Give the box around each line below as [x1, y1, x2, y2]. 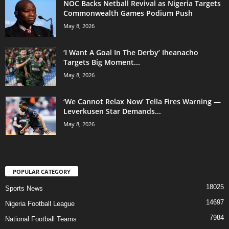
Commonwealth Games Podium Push [63, 8, 193, 18]
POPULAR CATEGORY [13, 167, 71, 175]
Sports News [5, 184, 43, 192]
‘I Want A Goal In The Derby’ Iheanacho [63, 48, 198, 58]
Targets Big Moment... [63, 57, 140, 67]
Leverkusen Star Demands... [63, 106, 161, 117]
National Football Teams [5, 215, 77, 223]
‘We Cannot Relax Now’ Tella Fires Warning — [63, 97, 221, 107]
